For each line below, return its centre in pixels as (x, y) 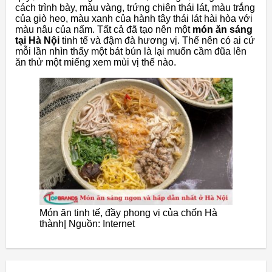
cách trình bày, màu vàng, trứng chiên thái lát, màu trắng (135, 7)
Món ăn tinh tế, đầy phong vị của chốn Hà (128, 213)
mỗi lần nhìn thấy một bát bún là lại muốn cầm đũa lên (131, 51)
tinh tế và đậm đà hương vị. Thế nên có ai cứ (157, 40)
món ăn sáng (223, 29)
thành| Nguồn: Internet (87, 224)
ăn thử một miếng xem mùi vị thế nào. (96, 62)
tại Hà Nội (37, 40)
